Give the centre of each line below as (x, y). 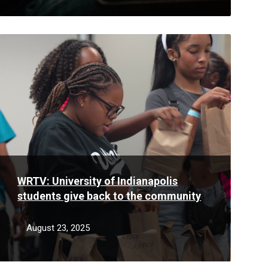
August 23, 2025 (58, 228)
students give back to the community (109, 196)
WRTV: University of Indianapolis (98, 181)
